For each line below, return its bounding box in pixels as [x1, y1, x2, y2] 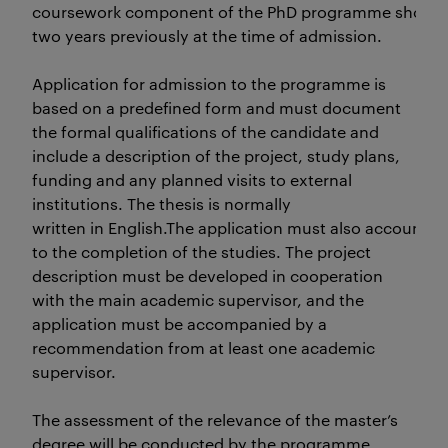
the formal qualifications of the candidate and [32, 121, 379, 142]
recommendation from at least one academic [32, 337, 375, 358]
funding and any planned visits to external [32, 169, 352, 190]
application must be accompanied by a [32, 313, 327, 334]
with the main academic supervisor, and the [32, 289, 364, 310]
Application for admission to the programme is [32, 73, 386, 94]
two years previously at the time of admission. [32, 25, 382, 46]
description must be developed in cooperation [32, 265, 383, 286]
